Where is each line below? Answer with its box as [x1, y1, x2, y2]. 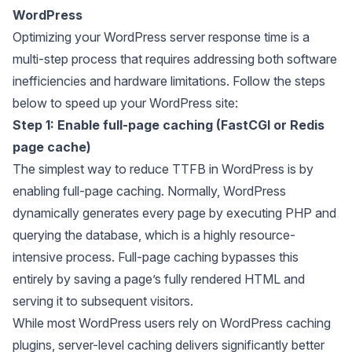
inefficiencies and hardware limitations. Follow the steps [13, 73, 325, 89]
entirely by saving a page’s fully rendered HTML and [13, 271, 305, 287]
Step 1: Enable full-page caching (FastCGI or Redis [13, 117, 324, 133]
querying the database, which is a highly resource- [13, 227, 295, 243]
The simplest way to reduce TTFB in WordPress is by [13, 161, 313, 177]
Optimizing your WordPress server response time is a [13, 29, 310, 45]
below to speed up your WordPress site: [13, 95, 238, 111]
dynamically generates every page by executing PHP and [13, 205, 336, 221]
